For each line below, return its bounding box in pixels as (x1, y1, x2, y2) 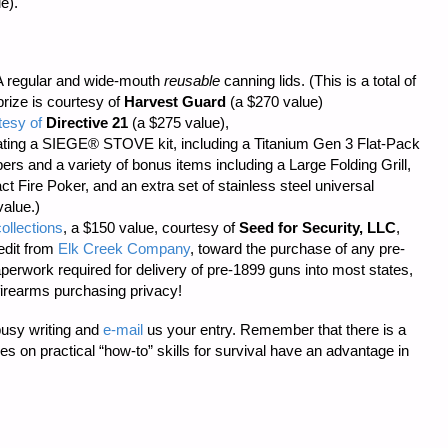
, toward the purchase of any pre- (190, 239, 405, 257)
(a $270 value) (226, 92, 323, 110)
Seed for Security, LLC (239, 218, 396, 236)
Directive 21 (46, 113, 128, 131)
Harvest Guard (124, 92, 226, 110)
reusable (164, 71, 220, 89)
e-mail (103, 320, 143, 338)
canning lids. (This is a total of (220, 71, 416, 89)
